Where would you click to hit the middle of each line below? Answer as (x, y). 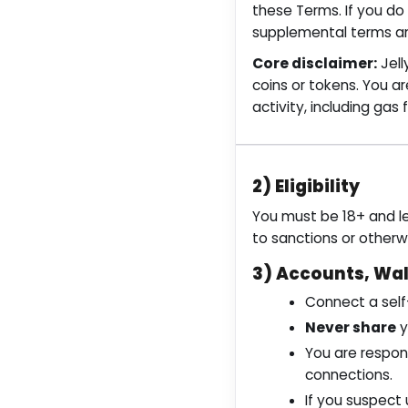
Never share (351, 327)
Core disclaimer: (315, 63)
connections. (349, 375)
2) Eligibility (306, 186)
